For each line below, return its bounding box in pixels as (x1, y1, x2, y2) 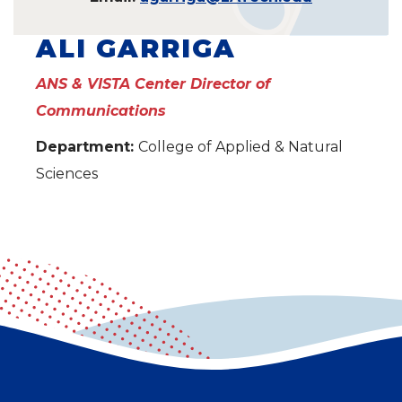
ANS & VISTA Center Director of (36, 74, 270, 92)
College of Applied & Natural (138, 137, 343, 155)
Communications (36, 101, 166, 119)
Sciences (36, 164, 98, 182)
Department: (36, 137, 138, 155)
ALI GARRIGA (36, 32, 236, 64)
